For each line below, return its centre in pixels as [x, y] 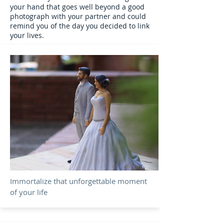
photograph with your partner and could [78, 16]
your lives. [27, 35]
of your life [29, 192]
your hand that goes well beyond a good [77, 7]
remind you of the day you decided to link [80, 26]
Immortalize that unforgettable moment [78, 181]
